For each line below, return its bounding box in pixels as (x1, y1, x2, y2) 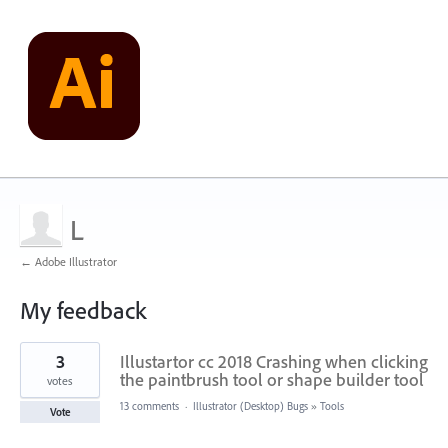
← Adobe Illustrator (20, 254, 117, 269)
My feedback (20, 295, 146, 325)
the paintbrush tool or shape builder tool (120, 368, 424, 391)
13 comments (120, 399, 179, 413)
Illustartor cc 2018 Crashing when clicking (120, 350, 428, 373)
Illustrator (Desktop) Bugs (193, 399, 308, 413)
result (20, 354, 50, 372)
